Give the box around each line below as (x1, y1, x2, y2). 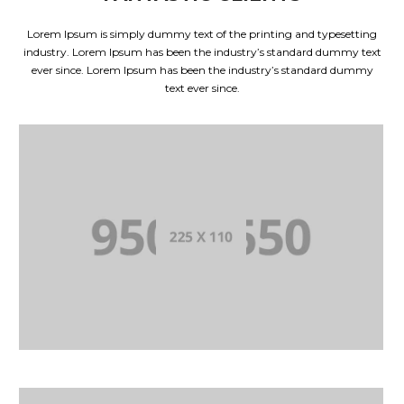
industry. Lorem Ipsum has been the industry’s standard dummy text (23, 45, 381, 59)
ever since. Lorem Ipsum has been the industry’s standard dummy (31, 63, 373, 77)
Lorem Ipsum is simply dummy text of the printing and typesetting (27, 27, 377, 41)
